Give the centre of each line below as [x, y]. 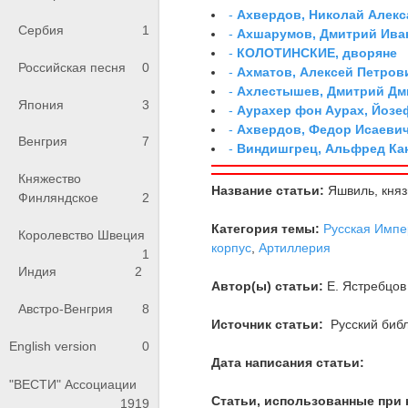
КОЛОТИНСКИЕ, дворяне [317, 52]
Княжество [50, 179]
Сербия [41, 31]
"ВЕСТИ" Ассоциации [73, 385]
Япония [41, 104]
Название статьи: [268, 190]
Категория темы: [266, 228]
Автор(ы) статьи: [268, 286]
